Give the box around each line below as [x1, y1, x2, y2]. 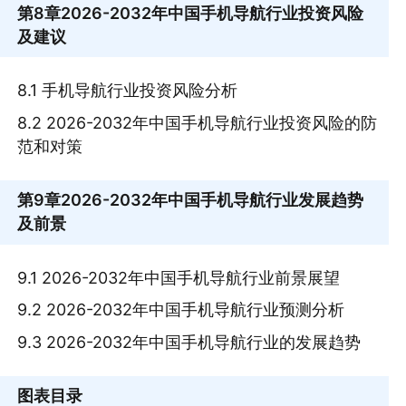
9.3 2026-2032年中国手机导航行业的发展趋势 [17, 332, 362, 352]
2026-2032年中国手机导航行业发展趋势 [61, 190, 364, 210]
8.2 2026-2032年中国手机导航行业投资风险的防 [17, 112, 378, 132]
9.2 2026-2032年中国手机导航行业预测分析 [17, 300, 345, 320]
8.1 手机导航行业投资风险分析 [17, 81, 238, 101]
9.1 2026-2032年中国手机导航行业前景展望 [17, 267, 341, 287]
